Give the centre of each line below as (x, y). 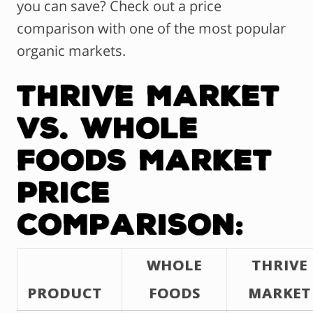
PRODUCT (65, 293)
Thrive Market (148, 95)
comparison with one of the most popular (151, 29)
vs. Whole (108, 127)
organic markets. (71, 51)
